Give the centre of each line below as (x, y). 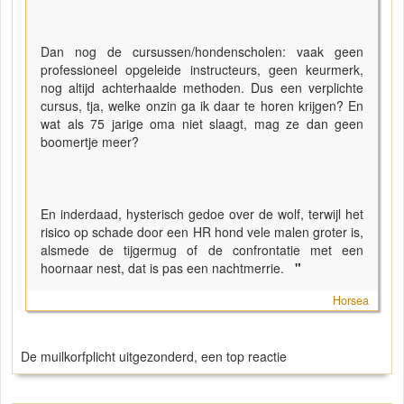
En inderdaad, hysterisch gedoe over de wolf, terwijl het (202, 214)
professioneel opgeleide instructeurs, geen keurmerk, (202, 70)
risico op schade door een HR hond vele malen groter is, (202, 232)
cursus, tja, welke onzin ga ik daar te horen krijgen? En (202, 106)
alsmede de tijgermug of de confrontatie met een (202, 250)
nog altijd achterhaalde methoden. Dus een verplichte (202, 88)
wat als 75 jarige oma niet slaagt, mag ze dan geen (202, 124)
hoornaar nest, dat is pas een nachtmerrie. (166, 268)
